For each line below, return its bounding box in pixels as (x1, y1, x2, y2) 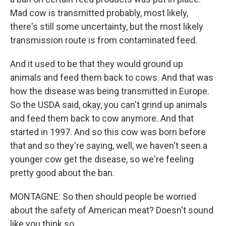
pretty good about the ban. (10, 167, 115, 178)
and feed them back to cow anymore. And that (10, 113, 194, 124)
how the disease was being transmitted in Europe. (10, 86, 209, 96)
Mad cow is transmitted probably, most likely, (10, 8, 188, 18)
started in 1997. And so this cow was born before (10, 127, 206, 137)
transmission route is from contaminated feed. (10, 35, 197, 45)
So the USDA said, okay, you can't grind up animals (10, 99, 207, 110)
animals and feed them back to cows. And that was (10, 72, 213, 83)
